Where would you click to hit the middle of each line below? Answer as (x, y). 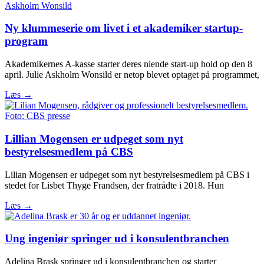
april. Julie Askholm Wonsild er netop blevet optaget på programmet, (132, 75)
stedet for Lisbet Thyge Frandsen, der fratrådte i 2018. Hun (114, 185)
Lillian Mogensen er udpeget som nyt (94, 138)
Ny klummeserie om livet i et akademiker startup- (124, 28)
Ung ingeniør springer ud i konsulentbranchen (117, 239)
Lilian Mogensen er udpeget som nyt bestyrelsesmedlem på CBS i (127, 174)
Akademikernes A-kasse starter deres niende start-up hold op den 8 (128, 64)
